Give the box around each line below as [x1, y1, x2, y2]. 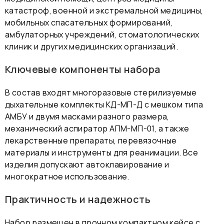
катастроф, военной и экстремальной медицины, [5, 4, 203, 16]
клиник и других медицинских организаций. [5, 40, 178, 52]
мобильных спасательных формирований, [5, 16, 173, 28]
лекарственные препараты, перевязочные [5, 134, 177, 146]
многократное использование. [5, 170, 129, 182]
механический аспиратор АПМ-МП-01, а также [5, 122, 189, 134]
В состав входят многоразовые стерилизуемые [5, 86, 197, 98]
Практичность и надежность [5, 192, 150, 206]
